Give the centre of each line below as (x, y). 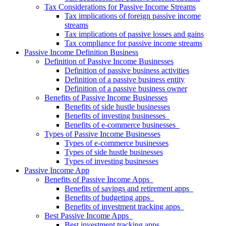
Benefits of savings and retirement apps (129, 188)
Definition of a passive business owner (126, 88)
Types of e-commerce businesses (117, 143)
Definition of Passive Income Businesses (109, 61)
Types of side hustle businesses (114, 152)
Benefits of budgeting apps (109, 197)
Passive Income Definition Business (81, 52)
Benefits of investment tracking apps (124, 206)
